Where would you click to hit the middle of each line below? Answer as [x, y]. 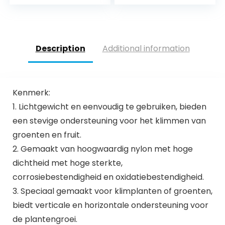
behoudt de [40, 22]
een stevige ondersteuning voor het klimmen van [109, 121]
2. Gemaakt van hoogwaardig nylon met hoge [102, 149]
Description [60, 49]
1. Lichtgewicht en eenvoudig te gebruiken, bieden [109, 106]
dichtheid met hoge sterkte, [67, 163]
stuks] [29, 42]
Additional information [146, 49]
